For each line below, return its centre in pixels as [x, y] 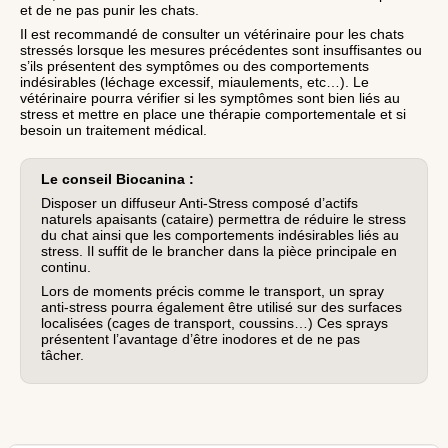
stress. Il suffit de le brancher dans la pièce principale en [219, 251]
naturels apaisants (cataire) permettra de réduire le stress [224, 219]
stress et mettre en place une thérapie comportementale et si [213, 114]
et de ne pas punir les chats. [109, 10]
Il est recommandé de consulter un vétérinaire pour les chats [212, 34]
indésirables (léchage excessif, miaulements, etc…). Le [194, 82]
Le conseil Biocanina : [118, 179]
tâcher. [63, 355]
